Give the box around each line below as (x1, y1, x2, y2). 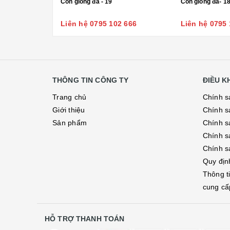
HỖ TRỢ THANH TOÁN (45, 215, 125, 223)
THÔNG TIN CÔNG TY (52, 76, 129, 84)
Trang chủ (52, 93, 87, 101)
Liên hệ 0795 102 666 (61, 20, 137, 28)
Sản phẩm (52, 119, 87, 127)
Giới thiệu (52, 106, 85, 114)
